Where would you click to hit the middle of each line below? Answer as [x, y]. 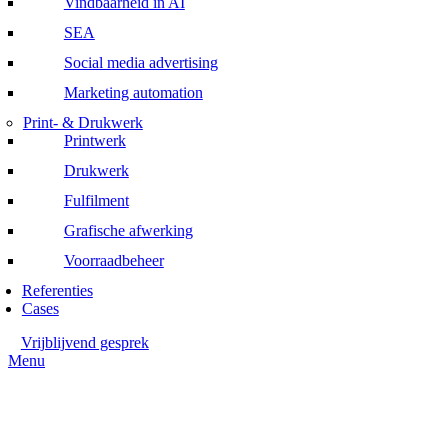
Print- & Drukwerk [82, 122]
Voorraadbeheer [113, 260]
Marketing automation [133, 92]
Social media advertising [140, 62]
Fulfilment [96, 200]
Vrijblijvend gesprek [84, 342]
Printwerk [94, 140]
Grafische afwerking [128, 230]
